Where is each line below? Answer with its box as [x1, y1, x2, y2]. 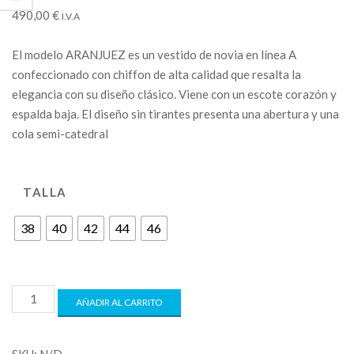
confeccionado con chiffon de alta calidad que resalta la [12, 67, 301, 81]
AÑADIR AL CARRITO [76, 296, 164, 308]
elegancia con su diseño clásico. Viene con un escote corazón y [12, 87, 337, 101]
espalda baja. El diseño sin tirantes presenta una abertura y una [12, 107, 339, 121]
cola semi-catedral [12, 126, 108, 141]
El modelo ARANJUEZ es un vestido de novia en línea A [12, 47, 296, 62]
